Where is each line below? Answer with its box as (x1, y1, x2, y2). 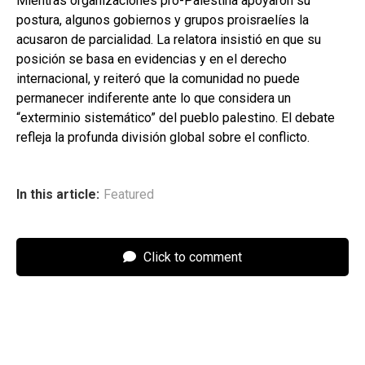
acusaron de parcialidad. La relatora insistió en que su (16, 32, 321, 48)
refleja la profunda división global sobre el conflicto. (16, 130, 310, 146)
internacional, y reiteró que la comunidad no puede (16, 71, 300, 87)
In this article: (16, 187, 99, 203)
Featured (103, 187, 154, 203)
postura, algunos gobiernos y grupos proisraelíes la (16, 12, 309, 29)
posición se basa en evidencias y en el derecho (16, 51, 287, 68)
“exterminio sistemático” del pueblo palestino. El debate (16, 110, 335, 126)
